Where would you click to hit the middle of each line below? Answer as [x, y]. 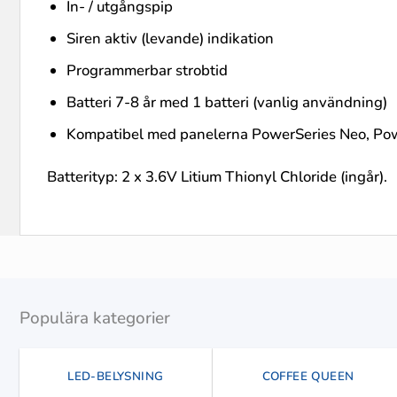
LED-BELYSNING [116, 377]
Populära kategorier [95, 318]
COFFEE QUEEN [308, 377]
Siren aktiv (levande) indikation [171, 38]
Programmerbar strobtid [148, 70]
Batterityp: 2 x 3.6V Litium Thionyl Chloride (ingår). [217, 176]
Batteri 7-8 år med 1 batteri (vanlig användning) [228, 103]
